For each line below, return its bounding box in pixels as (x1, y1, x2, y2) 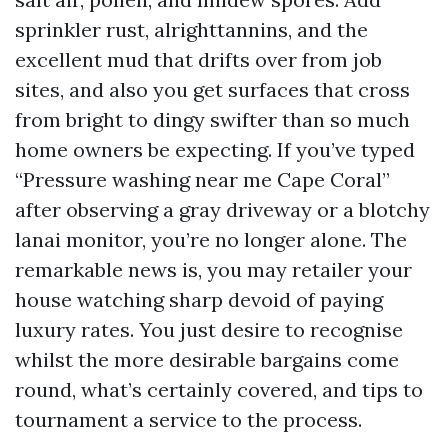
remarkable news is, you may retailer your (15, 257, 412, 282)
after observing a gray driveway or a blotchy (15, 197, 430, 222)
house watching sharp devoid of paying (15, 287, 383, 312)
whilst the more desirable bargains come (15, 347, 399, 372)
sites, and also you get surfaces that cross (15, 77, 410, 102)
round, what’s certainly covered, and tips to (15, 377, 423, 402)
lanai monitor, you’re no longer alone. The (15, 227, 407, 252)
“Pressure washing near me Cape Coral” (15, 167, 390, 192)
